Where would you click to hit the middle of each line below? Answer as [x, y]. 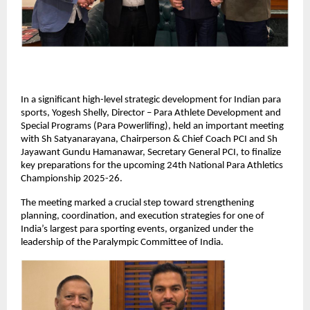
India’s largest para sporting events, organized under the [137, 229]
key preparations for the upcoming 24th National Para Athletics [152, 165]
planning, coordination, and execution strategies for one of [143, 216]
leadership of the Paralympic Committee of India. [122, 242]
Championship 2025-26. [72, 179]
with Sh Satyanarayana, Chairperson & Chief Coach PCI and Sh [149, 139]
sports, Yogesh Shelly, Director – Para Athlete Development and [151, 113]
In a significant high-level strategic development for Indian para [151, 100]
